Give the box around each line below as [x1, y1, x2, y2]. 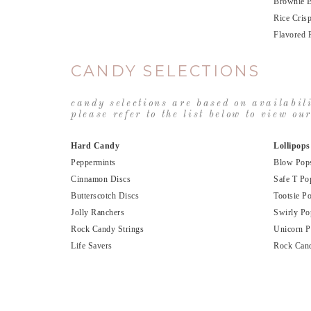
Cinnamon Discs [71, 174, 131, 185]
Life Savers [71, 241, 112, 251]
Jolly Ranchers [71, 208, 124, 218]
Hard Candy [71, 141, 119, 151]
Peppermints [71, 158, 116, 168]
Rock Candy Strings [71, 224, 144, 235]
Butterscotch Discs [71, 191, 139, 201]
